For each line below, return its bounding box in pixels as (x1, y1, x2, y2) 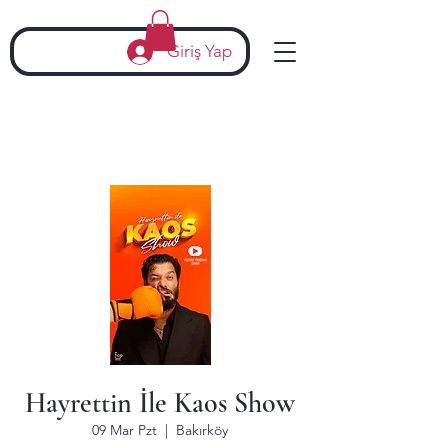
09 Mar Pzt (92, 421, 157, 439)
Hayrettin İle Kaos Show (25, 386, 295, 420)
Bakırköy (176, 421, 228, 439)
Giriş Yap (167, 41, 232, 61)
